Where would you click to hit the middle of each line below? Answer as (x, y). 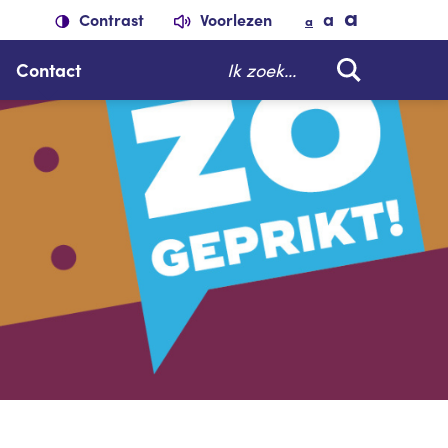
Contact (48, 69)
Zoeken (235, 63)
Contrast (109, 18)
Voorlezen (236, 18)
